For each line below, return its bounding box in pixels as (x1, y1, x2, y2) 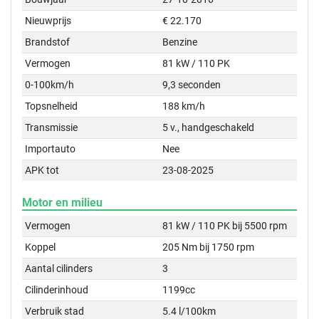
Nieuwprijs (25, 15, 72, 26)
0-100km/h (25, 79, 75, 90)
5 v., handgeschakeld (162, 122, 255, 133)
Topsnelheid (25, 100, 78, 112)
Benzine (162, 36, 198, 48)
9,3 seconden (162, 79, 221, 90)
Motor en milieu (22, 196, 103, 209)
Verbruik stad (25, 305, 85, 317)
